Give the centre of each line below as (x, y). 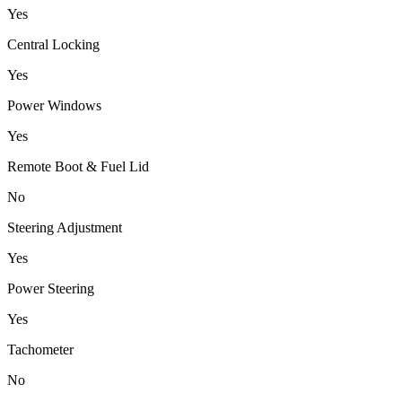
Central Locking (53, 45)
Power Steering (51, 289)
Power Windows (54, 106)
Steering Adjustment (65, 228)
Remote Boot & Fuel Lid (78, 167)
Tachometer (40, 350)
